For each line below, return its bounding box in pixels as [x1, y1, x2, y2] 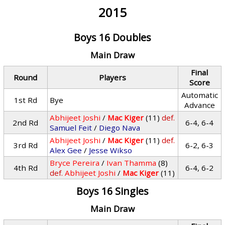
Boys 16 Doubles [73, 31, 151, 44]
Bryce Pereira [50, 158, 100, 168]
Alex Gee [50, 145, 82, 155]
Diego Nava [99, 123, 141, 133]
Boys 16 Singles [76, 184, 149, 198]
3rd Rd [13, 140, 38, 150]
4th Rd [13, 163, 38, 173]
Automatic [181, 90, 218, 100]
